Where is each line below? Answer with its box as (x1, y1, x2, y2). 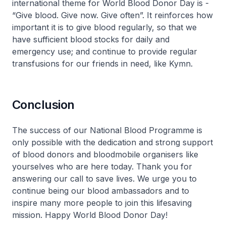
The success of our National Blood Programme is (12, 125, 202, 135)
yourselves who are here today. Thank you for (12, 161, 192, 172)
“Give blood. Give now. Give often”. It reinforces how (12, 10, 213, 20)
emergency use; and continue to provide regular (12, 46, 197, 56)
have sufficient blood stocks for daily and (12, 34, 169, 44)
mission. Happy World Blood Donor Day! (12, 210, 167, 220)
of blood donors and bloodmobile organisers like (12, 149, 198, 159)
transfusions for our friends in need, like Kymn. (12, 59, 193, 69)
